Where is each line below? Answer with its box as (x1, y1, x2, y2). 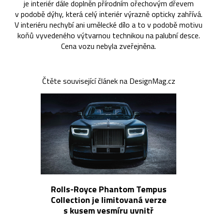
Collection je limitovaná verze (50, 193, 167, 207)
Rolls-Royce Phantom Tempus (50, 183, 167, 196)
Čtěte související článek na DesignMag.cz (42, 75, 175, 87)
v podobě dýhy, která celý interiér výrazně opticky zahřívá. (15, 8, 202, 20)
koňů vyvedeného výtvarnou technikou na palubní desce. (17, 30, 200, 42)
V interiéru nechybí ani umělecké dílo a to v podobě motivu (15, 19, 202, 31)
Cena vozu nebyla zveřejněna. (61, 40, 156, 52)
